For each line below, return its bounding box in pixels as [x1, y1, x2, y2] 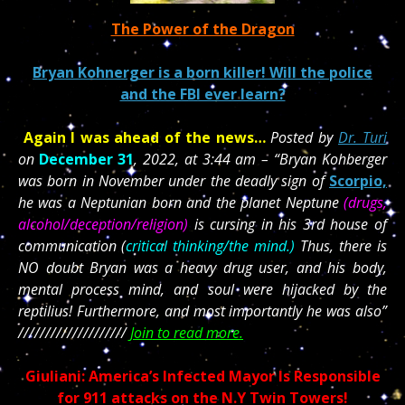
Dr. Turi [338, 127, 387, 147]
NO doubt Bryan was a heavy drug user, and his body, [18, 258, 387, 278]
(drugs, [344, 193, 387, 212]
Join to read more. [130, 323, 243, 343]
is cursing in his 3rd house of [188, 214, 387, 234]
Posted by [270, 127, 338, 147]
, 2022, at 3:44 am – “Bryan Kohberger [134, 149, 387, 169]
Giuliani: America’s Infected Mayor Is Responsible [24, 366, 381, 386]
